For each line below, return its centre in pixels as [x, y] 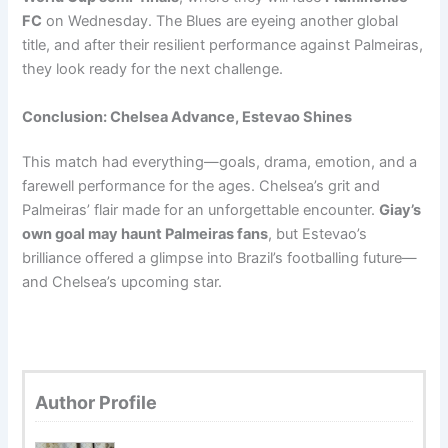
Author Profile [96, 402]
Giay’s [400, 210]
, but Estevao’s [318, 234]
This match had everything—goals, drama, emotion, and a [220, 162]
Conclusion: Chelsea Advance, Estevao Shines [187, 116]
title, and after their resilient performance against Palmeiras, [223, 45]
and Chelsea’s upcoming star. [122, 282]
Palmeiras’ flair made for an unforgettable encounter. [201, 210]
